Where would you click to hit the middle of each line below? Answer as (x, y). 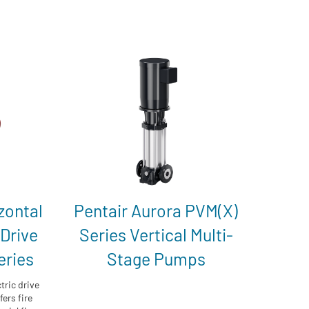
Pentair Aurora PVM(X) (156, 210)
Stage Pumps (156, 258)
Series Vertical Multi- (156, 234)
